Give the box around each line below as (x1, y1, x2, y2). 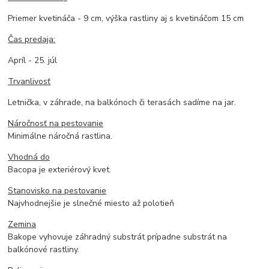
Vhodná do (8, 151, 50, 163)
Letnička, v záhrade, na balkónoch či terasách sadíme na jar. (8, 96, 237, 108)
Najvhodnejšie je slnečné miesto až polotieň (8, 197, 175, 209)
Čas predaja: (8, 33, 56, 45)
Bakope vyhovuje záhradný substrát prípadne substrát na (8, 231, 228, 243)
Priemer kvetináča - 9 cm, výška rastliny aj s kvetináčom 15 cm (8, 12, 244, 24)
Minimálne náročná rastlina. (8, 130, 113, 142)
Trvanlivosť (8, 75, 51, 87)
